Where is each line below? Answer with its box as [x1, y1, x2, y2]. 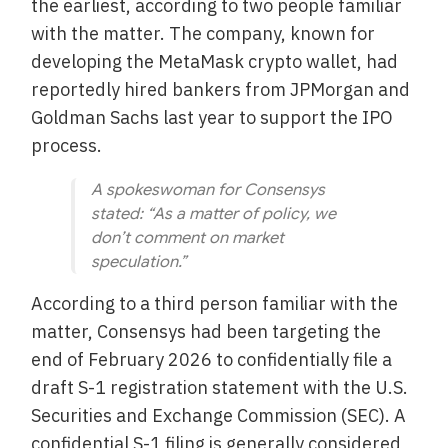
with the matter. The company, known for [31, 21, 376, 45]
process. [31, 133, 103, 157]
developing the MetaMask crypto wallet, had [31, 49, 399, 73]
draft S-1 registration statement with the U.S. [31, 375, 409, 399]
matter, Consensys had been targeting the [31, 319, 382, 343]
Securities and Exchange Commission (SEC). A [31, 403, 407, 427]
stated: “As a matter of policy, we [91, 203, 337, 224]
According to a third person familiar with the [31, 291, 399, 315]
